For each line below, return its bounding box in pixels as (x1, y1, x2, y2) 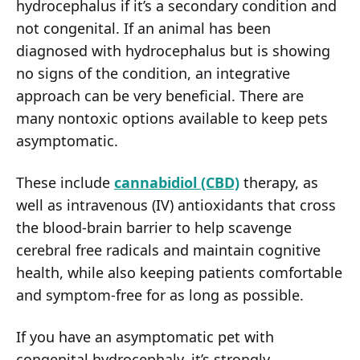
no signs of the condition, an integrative (16, 63, 290, 84)
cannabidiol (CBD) (114, 173, 239, 193)
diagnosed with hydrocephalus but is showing (16, 41, 330, 61)
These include (16, 173, 114, 193)
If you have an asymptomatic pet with (16, 327, 274, 347)
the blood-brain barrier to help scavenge (16, 218, 292, 238)
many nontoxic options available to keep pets (16, 108, 328, 129)
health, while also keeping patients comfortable (16, 263, 342, 283)
